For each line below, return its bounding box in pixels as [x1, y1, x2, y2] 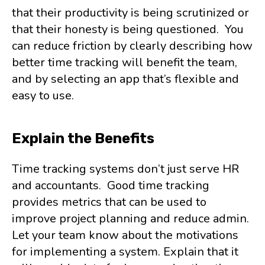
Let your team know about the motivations [12, 227, 238, 243]
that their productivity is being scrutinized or [12, 5, 249, 21]
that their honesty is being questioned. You [12, 21, 244, 37]
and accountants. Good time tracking [12, 177, 209, 193]
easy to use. [12, 88, 74, 104]
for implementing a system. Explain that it [12, 244, 238, 260]
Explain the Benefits [12, 130, 154, 147]
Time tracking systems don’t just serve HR [12, 161, 239, 177]
